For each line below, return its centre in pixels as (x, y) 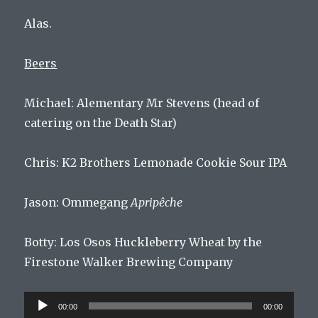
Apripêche (157, 202)
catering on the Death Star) (101, 122)
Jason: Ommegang (78, 202)
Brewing (150, 262)
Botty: (42, 242)
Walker (102, 262)
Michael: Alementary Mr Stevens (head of (142, 103)
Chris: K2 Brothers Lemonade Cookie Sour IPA (156, 162)
